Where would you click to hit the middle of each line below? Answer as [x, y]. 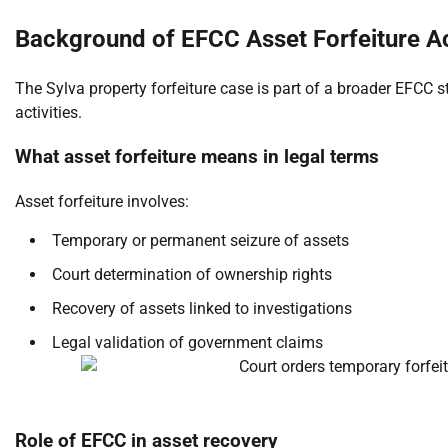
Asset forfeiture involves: [102, 202]
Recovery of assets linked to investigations [202, 309]
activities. [48, 112]
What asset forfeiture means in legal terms [197, 157]
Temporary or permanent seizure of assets [200, 241]
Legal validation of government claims [187, 343]
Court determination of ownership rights [192, 275]
